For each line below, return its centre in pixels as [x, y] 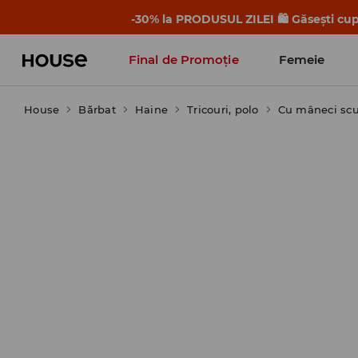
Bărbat [97, 109]
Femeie [302, 60]
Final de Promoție [184, 60]
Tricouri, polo [223, 109]
